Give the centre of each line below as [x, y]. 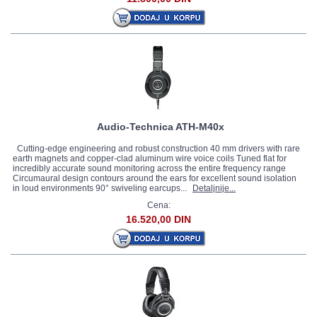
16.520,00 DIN [158, 219]
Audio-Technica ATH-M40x [161, 127]
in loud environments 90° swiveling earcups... [101, 188]
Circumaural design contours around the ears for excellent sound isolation [155, 178]
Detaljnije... [214, 188]
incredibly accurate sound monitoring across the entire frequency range [149, 168]
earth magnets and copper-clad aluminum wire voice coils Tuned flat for [150, 158]
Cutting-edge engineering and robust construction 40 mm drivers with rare [156, 149]
